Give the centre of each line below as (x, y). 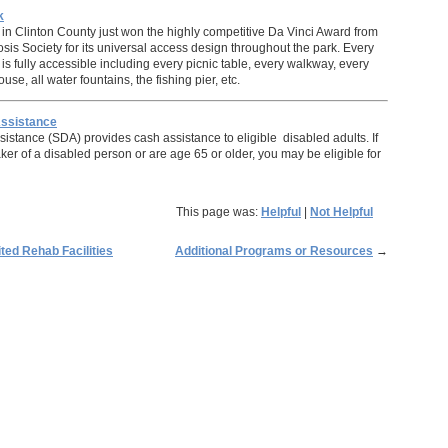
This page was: (218, 212)
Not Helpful (341, 212)
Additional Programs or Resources (274, 251)
